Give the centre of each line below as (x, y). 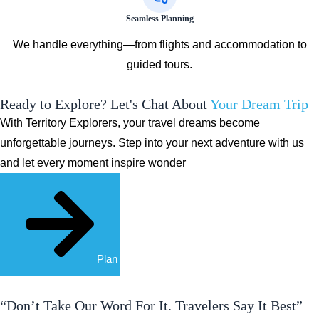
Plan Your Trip (129, 258)
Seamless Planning (159, 19)
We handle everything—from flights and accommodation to (159, 45)
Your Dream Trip (259, 104)
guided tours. (159, 64)
